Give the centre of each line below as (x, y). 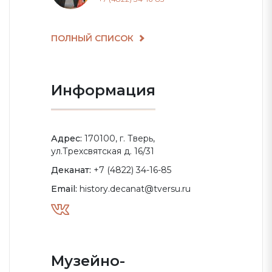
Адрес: (66, 138)
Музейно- (88, 261)
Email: (64, 189)
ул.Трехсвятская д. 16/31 (103, 151)
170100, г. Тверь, (118, 138)
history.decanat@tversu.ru (134, 189)
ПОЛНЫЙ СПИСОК (93, 38)
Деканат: (71, 170)
